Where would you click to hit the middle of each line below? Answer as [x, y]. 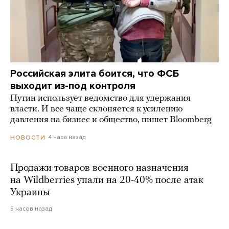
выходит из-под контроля [73, 86]
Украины [30, 192]
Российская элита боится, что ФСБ [95, 74]
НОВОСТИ [28, 137]
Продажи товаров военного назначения [99, 168]
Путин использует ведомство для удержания [100, 99]
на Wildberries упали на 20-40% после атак [107, 180]
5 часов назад [31, 208]
